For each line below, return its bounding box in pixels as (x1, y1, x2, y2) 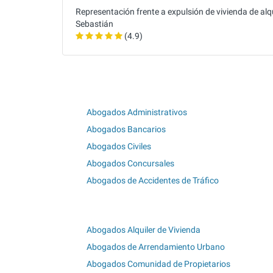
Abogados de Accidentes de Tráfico (87, 175, 219, 185)
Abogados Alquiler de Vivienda (87, 224, 200, 235)
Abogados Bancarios (87, 124, 166, 134)
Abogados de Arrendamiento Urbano (87, 241, 225, 252)
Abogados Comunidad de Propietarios (87, 258, 230, 269)
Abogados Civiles (87, 141, 151, 151)
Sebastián (76, 19, 113, 29)
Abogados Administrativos (87, 107, 187, 117)
